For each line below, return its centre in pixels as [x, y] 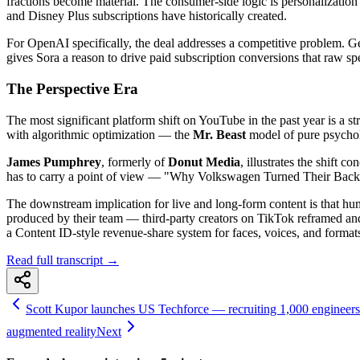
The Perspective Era [72, 88]
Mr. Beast [219, 134]
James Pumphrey [54, 162]
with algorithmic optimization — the [100, 134]
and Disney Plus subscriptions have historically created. [147, 16]
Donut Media [204, 162]
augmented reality [51, 331]
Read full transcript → [63, 260]
